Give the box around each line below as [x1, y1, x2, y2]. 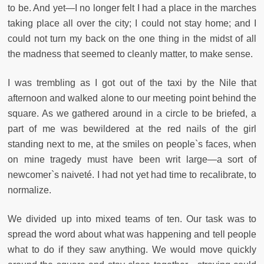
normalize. [8, 185, 51, 196]
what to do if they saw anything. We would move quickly [8, 245, 256, 255]
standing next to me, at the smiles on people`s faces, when [8, 139, 256, 150]
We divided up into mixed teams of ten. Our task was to [8, 214, 256, 225]
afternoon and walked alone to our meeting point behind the [8, 93, 256, 104]
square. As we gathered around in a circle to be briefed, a [8, 108, 256, 119]
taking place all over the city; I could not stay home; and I [8, 18, 256, 29]
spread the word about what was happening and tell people [8, 229, 256, 240]
